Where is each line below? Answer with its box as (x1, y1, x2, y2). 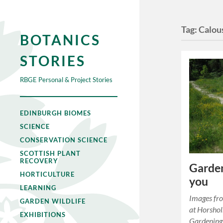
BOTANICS (20, 31, 101, 48)
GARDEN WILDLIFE (20, 197, 86, 205)
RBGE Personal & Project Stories (20, 76, 112, 84)
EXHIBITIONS (20, 211, 66, 219)
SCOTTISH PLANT (20, 149, 81, 157)
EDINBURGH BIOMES (20, 109, 91, 117)
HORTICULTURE (20, 170, 75, 178)
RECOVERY (20, 157, 58, 165)
